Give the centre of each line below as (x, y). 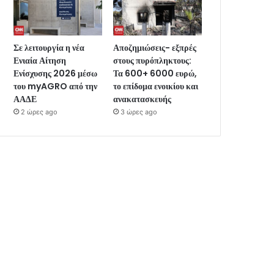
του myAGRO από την (56, 86)
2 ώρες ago (39, 112)
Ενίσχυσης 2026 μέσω (56, 73)
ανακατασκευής (143, 99)
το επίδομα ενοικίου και (156, 86)
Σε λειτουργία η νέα (49, 47)
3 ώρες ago (139, 112)
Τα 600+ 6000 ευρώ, (155, 73)
